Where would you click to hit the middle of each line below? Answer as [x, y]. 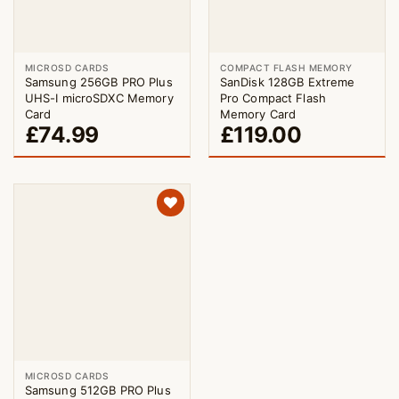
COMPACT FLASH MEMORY [286, 68]
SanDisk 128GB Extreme [287, 82]
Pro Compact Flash [273, 98]
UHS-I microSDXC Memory [99, 98]
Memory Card [258, 114]
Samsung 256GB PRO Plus [98, 82]
